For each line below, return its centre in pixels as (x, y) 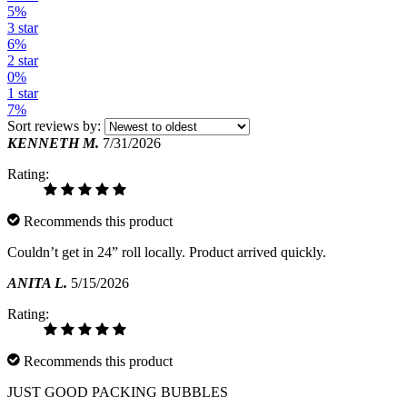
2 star (23, 60)
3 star (23, 27)
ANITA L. (37, 283)
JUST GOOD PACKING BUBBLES (118, 392)
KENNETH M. (53, 143)
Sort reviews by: (54, 125)
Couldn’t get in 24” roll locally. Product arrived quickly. (167, 252)
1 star (23, 93)
